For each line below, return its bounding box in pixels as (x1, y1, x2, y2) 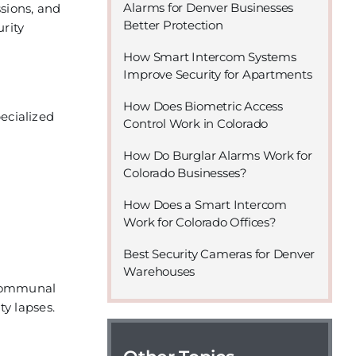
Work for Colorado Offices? (123, 215, 277, 230)
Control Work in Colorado (123, 116, 269, 131)
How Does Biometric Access (123, 99, 283, 114)
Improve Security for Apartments (123, 67, 312, 82)
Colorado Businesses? (123, 165, 247, 180)
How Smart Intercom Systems (123, 49, 296, 64)
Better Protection (123, 17, 223, 33)
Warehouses (123, 264, 195, 279)
